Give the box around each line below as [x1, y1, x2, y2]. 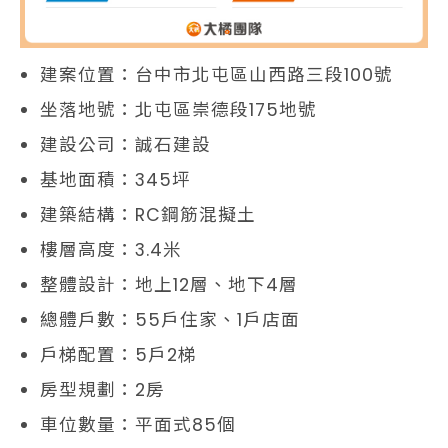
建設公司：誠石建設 [40, 132, 211, 157]
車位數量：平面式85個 [40, 412, 236, 437]
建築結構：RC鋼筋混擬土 [40, 202, 256, 227]
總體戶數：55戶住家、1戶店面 [40, 307, 300, 332]
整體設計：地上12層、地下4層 [40, 272, 298, 297]
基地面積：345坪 [40, 167, 191, 192]
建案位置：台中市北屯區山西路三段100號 [40, 62, 393, 87]
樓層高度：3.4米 [40, 237, 182, 262]
